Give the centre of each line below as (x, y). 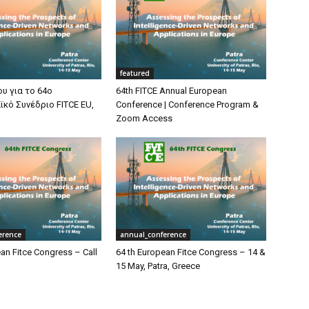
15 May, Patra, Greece (158, 266)
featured (135, 73)
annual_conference (153, 235)
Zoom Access (144, 119)
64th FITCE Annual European (171, 91)
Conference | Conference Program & (187, 105)
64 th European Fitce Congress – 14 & (191, 252)
